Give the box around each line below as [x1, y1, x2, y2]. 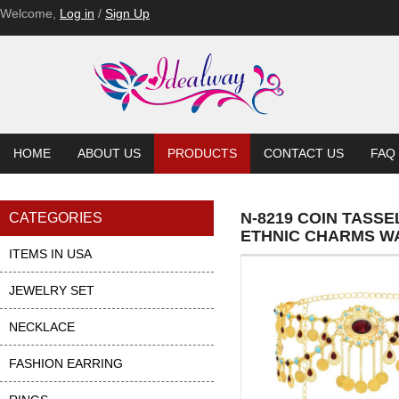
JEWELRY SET [9, 283, 94, 297]
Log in [60, 6, 94, 20]
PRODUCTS [167, 146, 237, 160]
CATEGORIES [9, 210, 102, 225]
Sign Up [105, 6, 150, 20]
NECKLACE [9, 320, 75, 334]
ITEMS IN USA [9, 247, 92, 261]
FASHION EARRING [9, 356, 123, 370]
